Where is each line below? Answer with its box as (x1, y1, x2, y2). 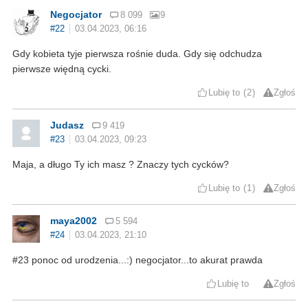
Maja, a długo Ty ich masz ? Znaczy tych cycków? (12, 158, 229, 170)
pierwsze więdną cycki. (12, 63, 111, 74)
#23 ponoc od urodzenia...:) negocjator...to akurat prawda (12, 254, 263, 265)
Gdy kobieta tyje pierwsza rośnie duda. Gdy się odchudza (12, 47, 262, 59)
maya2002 (50, 214, 97, 226)
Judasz (50, 119, 84, 131)
